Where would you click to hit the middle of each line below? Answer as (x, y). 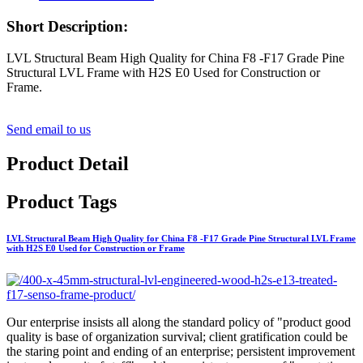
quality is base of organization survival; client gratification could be (177, 336)
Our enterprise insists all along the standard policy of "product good (179, 322)
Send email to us (49, 129)
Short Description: (67, 27)
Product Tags (62, 201)
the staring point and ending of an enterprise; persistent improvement (181, 351)
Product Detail (68, 163)
